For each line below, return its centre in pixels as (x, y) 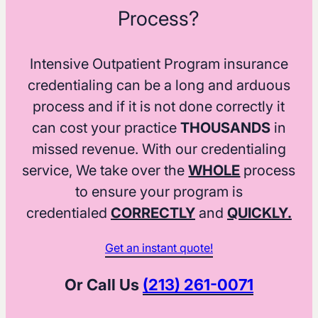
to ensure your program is (159, 192)
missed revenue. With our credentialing (159, 149)
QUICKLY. (259, 213)
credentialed (68, 213)
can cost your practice (106, 128)
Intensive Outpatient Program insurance (159, 64)
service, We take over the (105, 171)
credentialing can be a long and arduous (159, 86)
